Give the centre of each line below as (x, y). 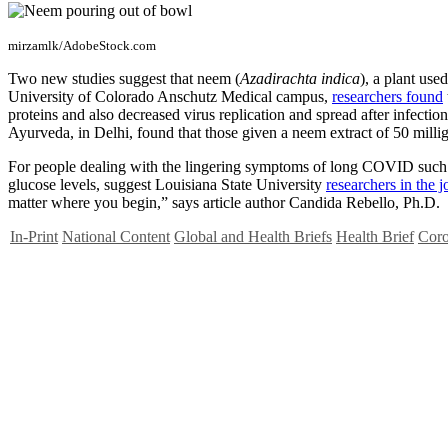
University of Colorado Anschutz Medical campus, (170, 96)
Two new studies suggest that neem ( (124, 78)
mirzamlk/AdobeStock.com (82, 45)
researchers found (387, 96)
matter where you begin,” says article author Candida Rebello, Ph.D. (224, 202)
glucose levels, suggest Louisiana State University (167, 184)
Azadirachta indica (300, 78)
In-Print (34, 236)
